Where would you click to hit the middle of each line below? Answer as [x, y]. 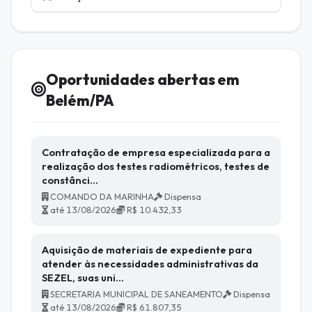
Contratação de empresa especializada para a [156, 152]
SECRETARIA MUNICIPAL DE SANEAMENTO [135, 294]
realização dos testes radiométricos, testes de [156, 166]
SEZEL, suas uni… [83, 277]
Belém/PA [80, 100]
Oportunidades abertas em [142, 79]
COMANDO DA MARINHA [101, 196]
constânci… [70, 180]
